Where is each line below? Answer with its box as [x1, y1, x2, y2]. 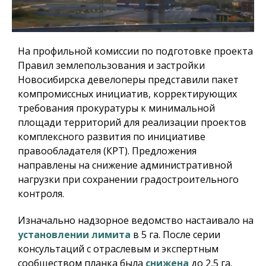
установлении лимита [18, 228, 131, 242]
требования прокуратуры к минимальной [18, 102, 215, 115]
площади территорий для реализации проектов [18, 116, 246, 129]
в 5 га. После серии [131, 228, 220, 242]
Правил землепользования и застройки [18, 59, 205, 72]
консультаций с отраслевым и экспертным [18, 242, 218, 256]
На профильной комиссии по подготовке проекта [18, 45, 253, 58]
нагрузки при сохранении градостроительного [18, 173, 239, 186]
